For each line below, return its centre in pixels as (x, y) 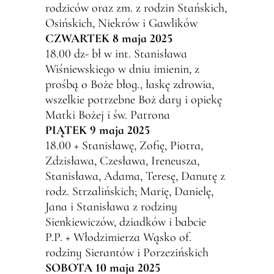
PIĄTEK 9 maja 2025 (98, 130)
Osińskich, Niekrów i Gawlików (121, 23)
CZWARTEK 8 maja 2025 (109, 39)
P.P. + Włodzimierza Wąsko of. (118, 237)
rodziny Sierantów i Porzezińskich (127, 253)
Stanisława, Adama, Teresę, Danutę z (135, 176)
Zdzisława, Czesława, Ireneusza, (122, 161)
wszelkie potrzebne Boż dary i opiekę (134, 100)
